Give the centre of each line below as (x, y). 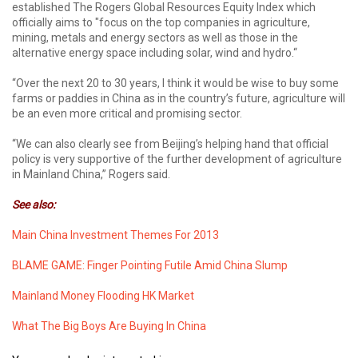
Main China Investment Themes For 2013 (115, 235)
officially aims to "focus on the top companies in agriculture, (161, 22)
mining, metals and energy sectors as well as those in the (155, 38)
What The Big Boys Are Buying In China (109, 326)
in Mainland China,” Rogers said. (91, 174)
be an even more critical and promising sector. (127, 113)
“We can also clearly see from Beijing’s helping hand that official (170, 144)
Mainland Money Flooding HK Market (103, 296)
